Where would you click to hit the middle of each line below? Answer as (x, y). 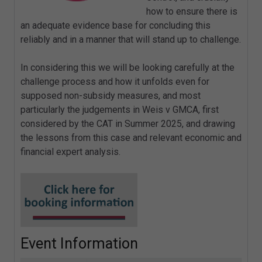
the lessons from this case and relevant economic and (131, 138)
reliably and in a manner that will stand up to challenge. (131, 40)
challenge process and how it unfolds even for (115, 82)
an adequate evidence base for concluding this (116, 26)
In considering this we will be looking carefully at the (127, 68)
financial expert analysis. (70, 152)
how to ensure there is (192, 12)
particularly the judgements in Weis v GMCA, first (120, 110)
